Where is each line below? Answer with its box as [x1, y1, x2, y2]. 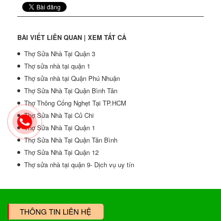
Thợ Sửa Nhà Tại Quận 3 [24, 49, 95, 58]
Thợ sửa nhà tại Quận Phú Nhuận [24, 74, 120, 83]
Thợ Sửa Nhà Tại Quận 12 [24, 147, 99, 157]
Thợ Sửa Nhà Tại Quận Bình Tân [24, 86, 117, 95]
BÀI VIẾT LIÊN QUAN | [17, 33, 88, 42]
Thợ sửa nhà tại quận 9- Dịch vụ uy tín [24, 160, 134, 169]
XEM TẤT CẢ [88, 33, 126, 42]
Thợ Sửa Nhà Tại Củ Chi [24, 110, 94, 120]
